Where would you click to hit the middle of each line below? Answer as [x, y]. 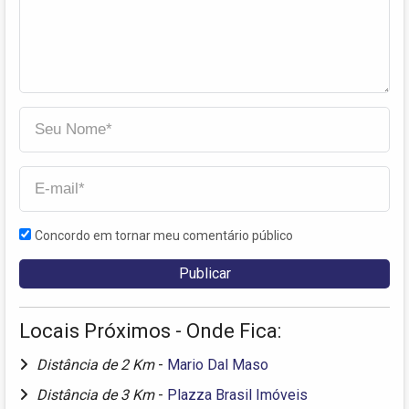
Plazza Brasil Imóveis [237, 395]
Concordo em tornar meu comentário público [164, 236]
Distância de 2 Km [97, 365]
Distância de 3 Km [97, 395]
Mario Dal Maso [218, 365]
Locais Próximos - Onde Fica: [150, 331]
